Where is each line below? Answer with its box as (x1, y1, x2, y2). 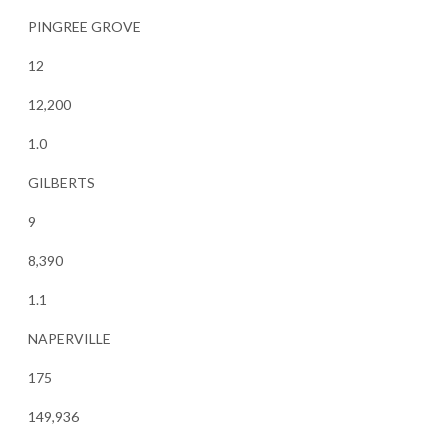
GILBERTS (27, 173, 95, 191)
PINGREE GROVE (27, 17, 141, 35)
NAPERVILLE (27, 329, 111, 347)
